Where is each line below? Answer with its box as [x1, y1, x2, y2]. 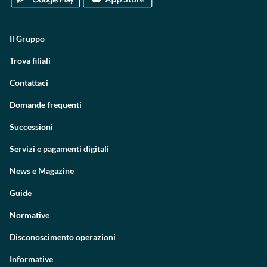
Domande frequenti [10, 100, 82, 110]
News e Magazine [10, 166, 74, 176]
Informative [10, 254, 53, 264]
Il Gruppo [10, 33, 45, 44]
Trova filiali [10, 55, 51, 66]
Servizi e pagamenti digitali [10, 144, 109, 154]
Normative [10, 210, 49, 220]
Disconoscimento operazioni [10, 232, 116, 242]
